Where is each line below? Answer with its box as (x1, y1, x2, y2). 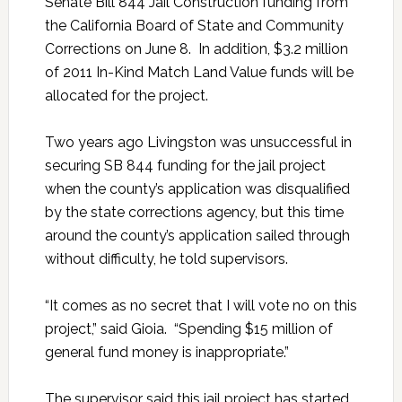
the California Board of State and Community (44, 17, 344, 35)
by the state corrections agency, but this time (44, 204, 344, 222)
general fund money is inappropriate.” (44, 344, 289, 362)
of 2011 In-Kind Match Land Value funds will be (44, 64, 354, 82)
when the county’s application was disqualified (44, 180, 350, 198)
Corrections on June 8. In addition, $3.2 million (44, 40, 348, 58)
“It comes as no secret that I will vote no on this (44, 297, 357, 315)
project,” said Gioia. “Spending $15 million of (44, 320, 333, 338)
